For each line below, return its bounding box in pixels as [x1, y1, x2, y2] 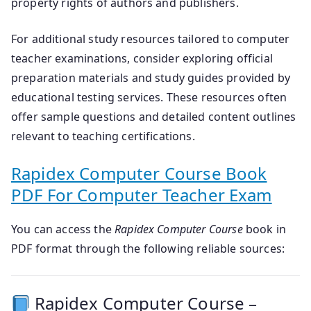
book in [242, 221, 287, 237]
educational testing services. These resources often [11, 90, 287, 106]
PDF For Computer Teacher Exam [11, 183, 272, 207]
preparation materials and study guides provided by [11, 70, 291, 86]
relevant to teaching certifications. [11, 128, 195, 144]
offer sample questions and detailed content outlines [11, 109, 296, 125]
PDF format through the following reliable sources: [11, 241, 285, 257]
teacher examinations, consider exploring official [11, 51, 273, 67]
